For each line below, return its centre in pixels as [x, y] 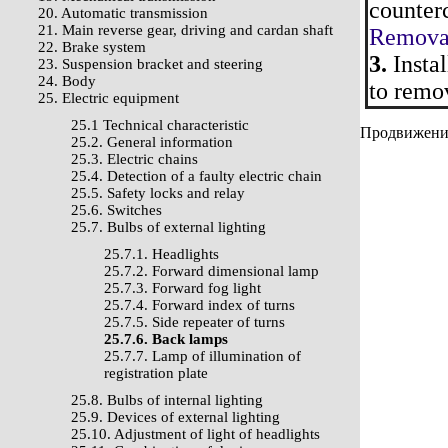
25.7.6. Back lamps [166, 339]
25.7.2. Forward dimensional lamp [211, 271]
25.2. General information [152, 142]
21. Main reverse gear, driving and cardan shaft [185, 30]
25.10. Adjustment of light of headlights [195, 434]
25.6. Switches [116, 210]
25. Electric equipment [108, 98]
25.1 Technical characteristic [160, 125]
